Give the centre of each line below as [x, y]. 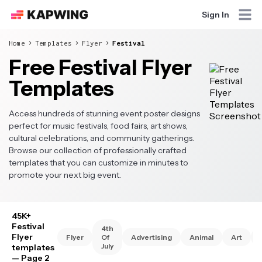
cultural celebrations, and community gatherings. [101, 138]
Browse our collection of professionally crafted [98, 150]
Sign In [215, 15]
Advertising [151, 237]
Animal [201, 237]
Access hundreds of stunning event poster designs [104, 113]
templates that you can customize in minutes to [99, 163]
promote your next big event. [65, 175]
